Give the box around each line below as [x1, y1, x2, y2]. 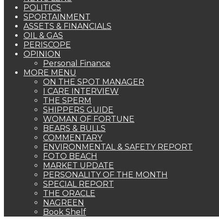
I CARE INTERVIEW [43, 87, 119, 96]
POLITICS [23, 3, 61, 12]
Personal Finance [43, 59, 110, 68]
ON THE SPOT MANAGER [43, 77, 144, 87]
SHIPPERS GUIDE [43, 105, 113, 114]
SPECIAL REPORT [43, 179, 114, 189]
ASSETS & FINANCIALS [23, 22, 111, 31]
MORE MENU [23, 68, 76, 77]
